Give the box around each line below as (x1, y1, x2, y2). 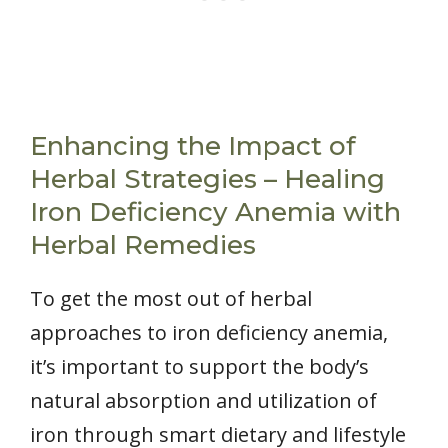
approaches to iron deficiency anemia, (30, 318, 388, 346)
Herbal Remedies (30, 228, 256, 261)
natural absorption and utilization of (30, 386, 377, 414)
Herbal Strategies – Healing (30, 162, 385, 195)
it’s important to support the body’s (30, 352, 369, 380)
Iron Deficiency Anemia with (30, 195, 401, 228)
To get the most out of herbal (30, 284, 312, 312)
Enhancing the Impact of (30, 129, 356, 162)
